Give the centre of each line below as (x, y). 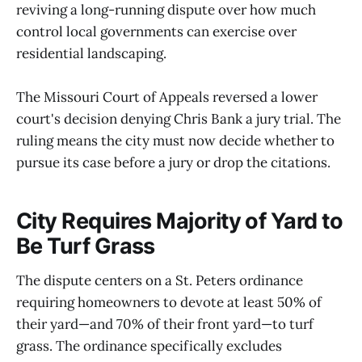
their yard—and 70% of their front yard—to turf (165, 324)
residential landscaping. (91, 53)
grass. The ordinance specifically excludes (149, 345)
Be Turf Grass (86, 246)
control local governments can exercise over (156, 31)
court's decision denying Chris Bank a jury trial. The (179, 118)
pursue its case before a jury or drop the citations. (173, 162)
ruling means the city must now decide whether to (175, 140)
